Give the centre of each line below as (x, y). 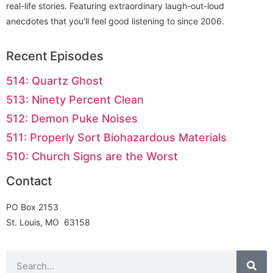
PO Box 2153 (32, 207)
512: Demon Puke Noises (72, 118)
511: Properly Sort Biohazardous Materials (116, 137)
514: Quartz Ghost (55, 80)
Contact (29, 181)
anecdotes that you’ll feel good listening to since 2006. (115, 21)
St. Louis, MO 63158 (48, 222)
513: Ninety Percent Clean (75, 99)
